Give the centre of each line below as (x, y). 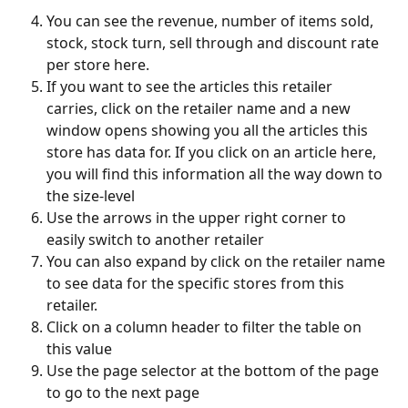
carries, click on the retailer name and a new (200, 109)
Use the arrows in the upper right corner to (198, 218)
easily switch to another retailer (155, 240)
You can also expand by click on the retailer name (218, 262)
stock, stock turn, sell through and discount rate (214, 43)
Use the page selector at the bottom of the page (214, 371)
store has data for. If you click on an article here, (213, 153)
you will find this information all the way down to (216, 174)
